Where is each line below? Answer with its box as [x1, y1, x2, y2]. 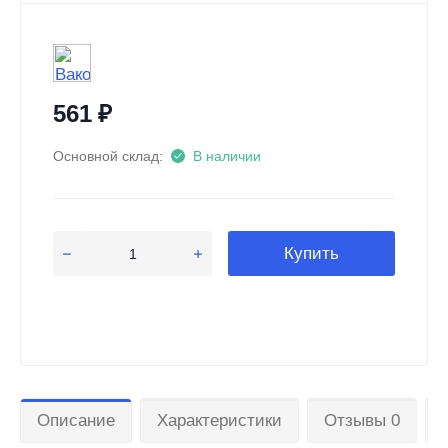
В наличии [192, 148, 261, 164]
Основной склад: [53, 148, 163, 164]
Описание [37, 411, 115, 430]
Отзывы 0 [324, 411, 400, 430]
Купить [284, 244, 339, 263]
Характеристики [157, 411, 282, 430]
